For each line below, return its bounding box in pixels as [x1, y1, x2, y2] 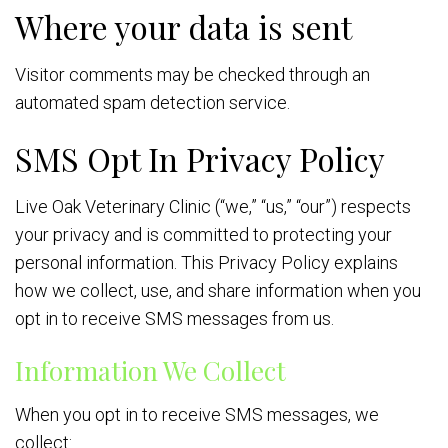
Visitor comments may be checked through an [15, 64, 370, 85]
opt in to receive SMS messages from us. [15, 308, 334, 329]
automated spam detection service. [15, 92, 290, 113]
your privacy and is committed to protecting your [15, 224, 392, 245]
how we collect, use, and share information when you [15, 280, 421, 301]
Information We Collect [15, 353, 286, 388]
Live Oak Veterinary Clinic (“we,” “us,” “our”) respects [15, 196, 411, 217]
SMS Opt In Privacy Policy [15, 137, 385, 180]
